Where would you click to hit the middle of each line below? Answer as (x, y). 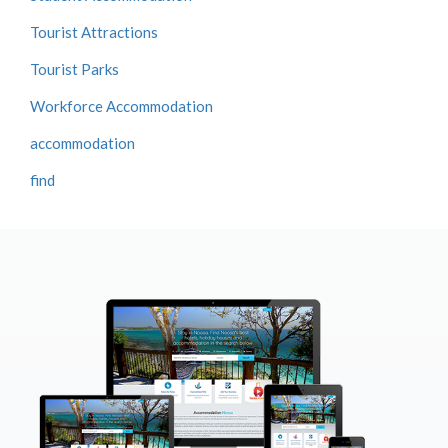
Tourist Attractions (94, 32)
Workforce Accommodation (121, 106)
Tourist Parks (74, 69)
